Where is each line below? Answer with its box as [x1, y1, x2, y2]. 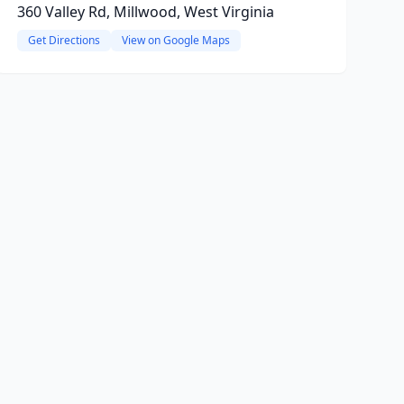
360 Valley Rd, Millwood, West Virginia [16, 2, 274, 22]
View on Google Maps [121, 32, 230, 48]
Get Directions [27, 32, 100, 48]
